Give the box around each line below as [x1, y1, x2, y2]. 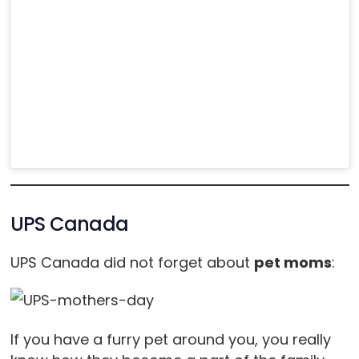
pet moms [253, 252, 332, 273]
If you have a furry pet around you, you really [10, 329, 331, 350]
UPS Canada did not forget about [10, 252, 254, 273]
